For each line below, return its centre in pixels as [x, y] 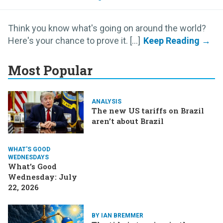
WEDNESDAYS [28, 157]
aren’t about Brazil [128, 121]
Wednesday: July [43, 176]
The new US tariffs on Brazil [148, 111]
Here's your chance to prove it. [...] [74, 40]
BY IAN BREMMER [117, 215]
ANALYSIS [107, 102]
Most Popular [50, 70]
